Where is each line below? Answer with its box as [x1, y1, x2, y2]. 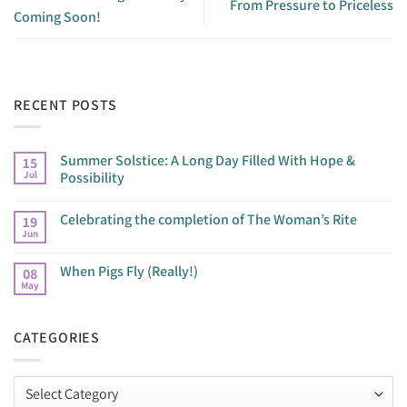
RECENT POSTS [14, 94, 117, 114]
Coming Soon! [14, 6, 101, 26]
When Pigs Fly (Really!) [60, 262, 198, 282]
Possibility [60, 168, 124, 188]
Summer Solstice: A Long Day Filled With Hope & [60, 151, 355, 171]
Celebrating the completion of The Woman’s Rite [60, 210, 357, 230]
